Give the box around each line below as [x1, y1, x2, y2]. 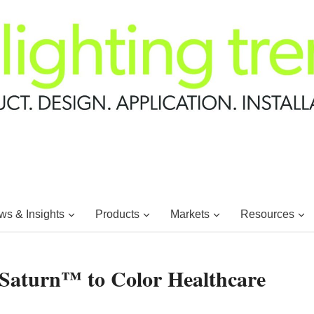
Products [95, 207, 139, 220]
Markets [170, 207, 210, 220]
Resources [240, 207, 294, 220]
